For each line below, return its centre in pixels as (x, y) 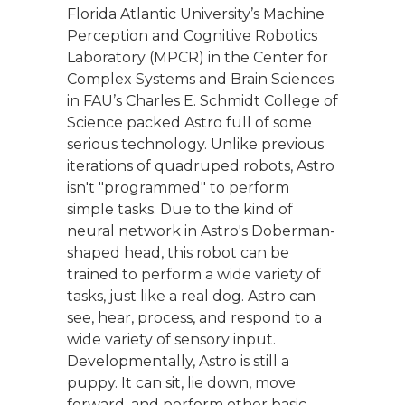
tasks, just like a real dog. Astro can (191, 296)
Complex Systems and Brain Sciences (200, 79)
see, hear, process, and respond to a (194, 317)
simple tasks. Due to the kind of (180, 209)
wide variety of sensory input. (171, 339)
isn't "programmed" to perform (178, 187)
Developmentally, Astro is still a (178, 361)
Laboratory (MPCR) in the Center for (198, 57)
